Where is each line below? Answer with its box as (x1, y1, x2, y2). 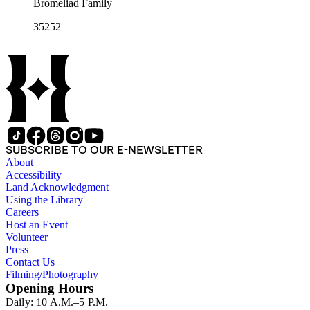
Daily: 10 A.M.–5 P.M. (6, 295, 109, 308)
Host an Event (6, 218, 68, 230)
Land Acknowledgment (6, 181, 109, 193)
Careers (6, 206, 39, 218)
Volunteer (6, 230, 48, 243)
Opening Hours (6, 280, 93, 295)
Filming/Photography (6, 268, 98, 280)
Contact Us (6, 255, 55, 268)
